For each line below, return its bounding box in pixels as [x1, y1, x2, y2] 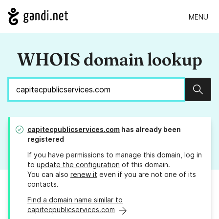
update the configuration [37, 160, 120, 169]
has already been [120, 125, 181, 134]
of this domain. [120, 160, 170, 169]
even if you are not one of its [97, 170, 196, 179]
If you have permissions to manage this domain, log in [27, 151, 202, 159]
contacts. [27, 180, 59, 189]
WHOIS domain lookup [17, 48, 202, 70]
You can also [27, 170, 70, 179]
